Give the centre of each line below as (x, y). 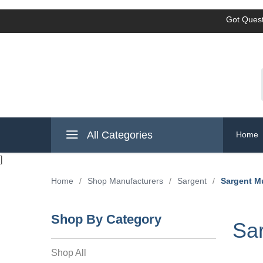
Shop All (69, 253)
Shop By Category (106, 219)
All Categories (119, 135)
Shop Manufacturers (125, 181)
